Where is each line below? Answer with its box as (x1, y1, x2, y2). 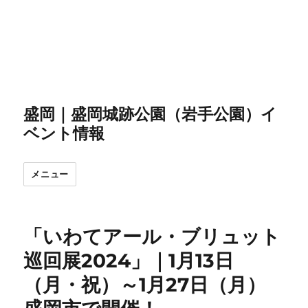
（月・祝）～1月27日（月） (23, 272, 267, 296)
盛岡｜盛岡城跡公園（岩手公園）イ (23, 104, 278, 124)
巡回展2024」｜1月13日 (23, 248, 234, 272)
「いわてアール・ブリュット (23, 224, 281, 248)
